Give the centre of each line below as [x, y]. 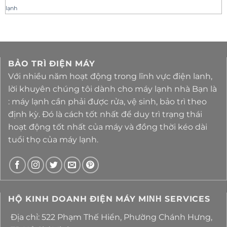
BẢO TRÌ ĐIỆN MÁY [52, 63]
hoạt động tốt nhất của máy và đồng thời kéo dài [108, 127]
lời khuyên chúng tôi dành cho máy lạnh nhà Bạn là [112, 89]
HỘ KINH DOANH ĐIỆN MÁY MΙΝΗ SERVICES [109, 199]
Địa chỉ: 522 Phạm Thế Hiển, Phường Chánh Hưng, [111, 217]
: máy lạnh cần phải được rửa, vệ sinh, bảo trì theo [107, 101]
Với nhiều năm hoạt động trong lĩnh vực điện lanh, [110, 76]
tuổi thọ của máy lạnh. [53, 139]
